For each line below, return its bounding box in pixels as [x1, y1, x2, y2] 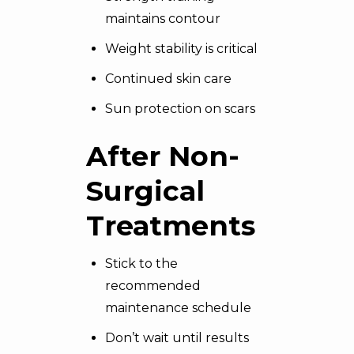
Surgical [86, 174, 205, 208]
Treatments [86, 209, 255, 243]
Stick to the [105, 256, 178, 271]
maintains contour [105, 11, 220, 26]
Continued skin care [105, 71, 232, 86]
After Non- [86, 139, 239, 173]
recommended [105, 278, 201, 293]
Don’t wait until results [105, 330, 249, 345]
